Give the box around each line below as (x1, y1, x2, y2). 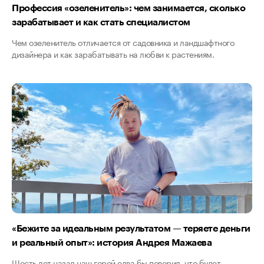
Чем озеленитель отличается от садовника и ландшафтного (12, 35, 234, 48)
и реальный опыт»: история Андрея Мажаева (12, 236, 212, 247)
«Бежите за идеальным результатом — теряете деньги (12, 222, 250, 233)
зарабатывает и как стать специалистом (12, 15, 190, 27)
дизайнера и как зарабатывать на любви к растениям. (12, 47, 214, 60)
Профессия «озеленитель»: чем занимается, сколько (12, 1, 245, 13)
